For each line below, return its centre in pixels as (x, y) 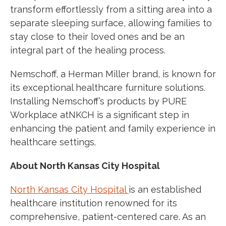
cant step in (163, 115)
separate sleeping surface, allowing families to (111, 23)
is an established (165, 189)
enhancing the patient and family (83, 128)
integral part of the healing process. (88, 50)
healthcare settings (52, 142)
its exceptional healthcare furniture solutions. (108, 87)
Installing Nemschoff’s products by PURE (98, 101)
